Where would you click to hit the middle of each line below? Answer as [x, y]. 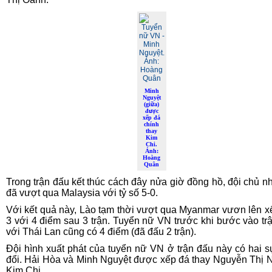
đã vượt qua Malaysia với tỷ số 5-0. [82, 193]
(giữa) [152, 104]
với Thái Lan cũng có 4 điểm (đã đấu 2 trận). [101, 232]
